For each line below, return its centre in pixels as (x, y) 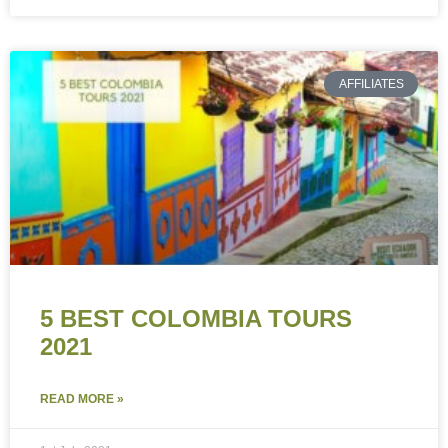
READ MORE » (82, 399)
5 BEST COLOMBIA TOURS (196, 319)
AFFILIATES (371, 84)
